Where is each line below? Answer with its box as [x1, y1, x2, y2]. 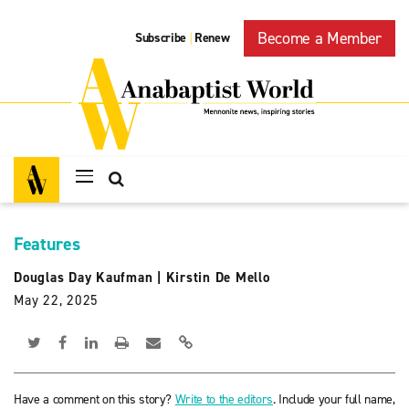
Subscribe [135, 29, 187, 47]
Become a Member [257, 27, 382, 49]
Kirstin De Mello [165, 268, 270, 287]
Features [14, 232, 80, 256]
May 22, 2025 [14, 291, 99, 309]
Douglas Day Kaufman [14, 268, 153, 287]
